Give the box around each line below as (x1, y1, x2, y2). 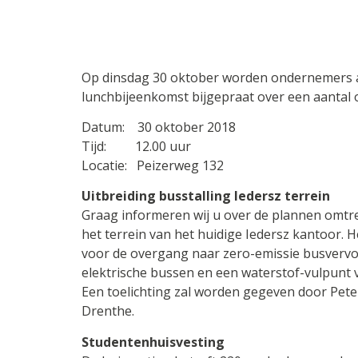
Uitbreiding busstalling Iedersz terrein (82, 187, 330, 205)
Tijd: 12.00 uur (82, 137, 191, 156)
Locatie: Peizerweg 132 (82, 157, 224, 175)
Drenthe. (82, 302, 134, 320)
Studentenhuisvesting (82, 332, 225, 351)
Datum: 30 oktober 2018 (82, 118, 236, 137)
